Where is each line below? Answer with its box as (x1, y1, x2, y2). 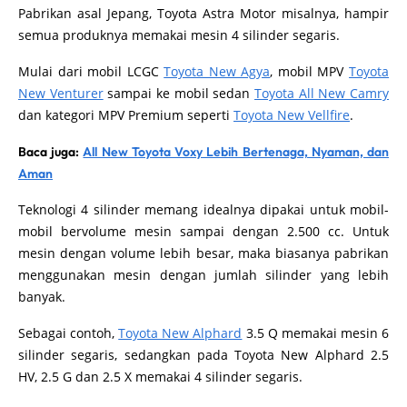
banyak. (18, 288, 65, 306)
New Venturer (18, 84, 104, 103)
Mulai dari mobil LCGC (18, 63, 164, 81)
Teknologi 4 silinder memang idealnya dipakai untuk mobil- (18, 201, 389, 219)
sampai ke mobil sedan (103, 84, 255, 103)
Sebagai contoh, (18, 324, 119, 342)
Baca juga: (18, 144, 84, 161)
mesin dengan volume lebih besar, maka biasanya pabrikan (18, 244, 389, 263)
